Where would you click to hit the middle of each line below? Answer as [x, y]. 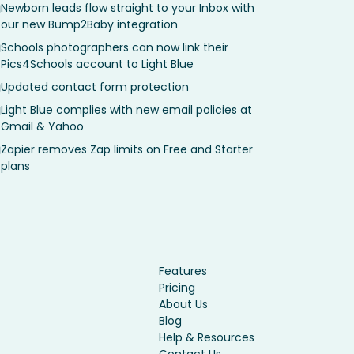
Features [183, 271]
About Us [183, 304]
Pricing [177, 288]
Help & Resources [207, 337]
